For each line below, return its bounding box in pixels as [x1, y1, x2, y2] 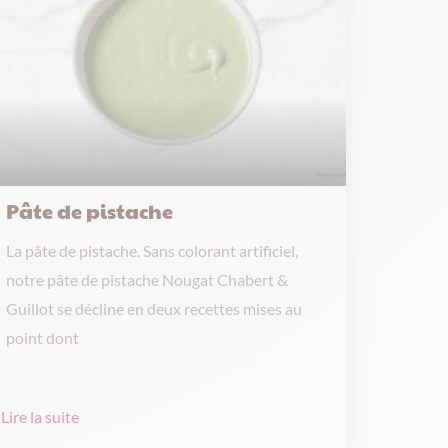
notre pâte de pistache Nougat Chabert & [5, 270, 288, 289]
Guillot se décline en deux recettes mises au [5, 299, 302, 318]
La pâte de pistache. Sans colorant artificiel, [5, 241, 298, 260]
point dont [5, 328, 79, 347]
